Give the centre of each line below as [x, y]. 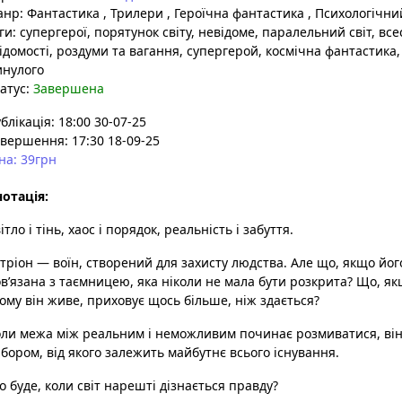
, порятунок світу [139, 32]
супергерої [53, 32]
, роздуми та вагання [114, 51]
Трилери [137, 13]
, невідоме [223, 32]
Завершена [69, 88]
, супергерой [219, 51]
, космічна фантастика [328, 51]
